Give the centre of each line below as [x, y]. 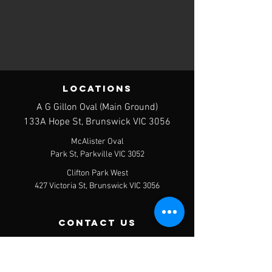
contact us [97, 223]
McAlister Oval [97, 142]
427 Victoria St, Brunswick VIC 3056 [97, 186]
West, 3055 [97, 257]
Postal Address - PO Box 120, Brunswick [97, 242]
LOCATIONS [97, 89]
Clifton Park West [97, 174]
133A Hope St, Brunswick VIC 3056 [97, 122]
